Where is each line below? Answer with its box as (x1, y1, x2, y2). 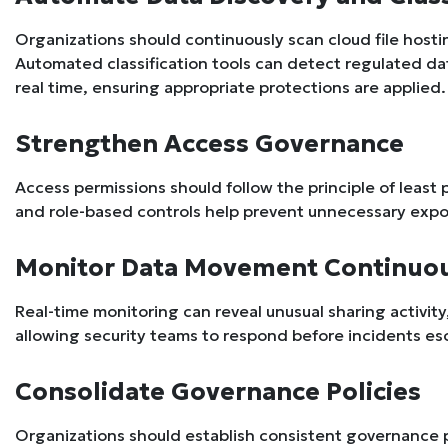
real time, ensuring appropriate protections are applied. (15, 77, 446, 98)
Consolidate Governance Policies (15, 376, 421, 408)
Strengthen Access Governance (15, 128, 404, 160)
